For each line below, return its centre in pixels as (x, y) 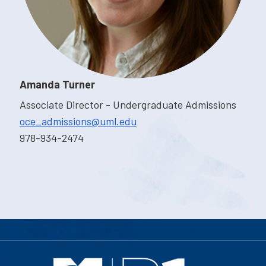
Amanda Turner (57, 85)
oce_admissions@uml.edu (78, 121)
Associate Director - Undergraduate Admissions (128, 105)
